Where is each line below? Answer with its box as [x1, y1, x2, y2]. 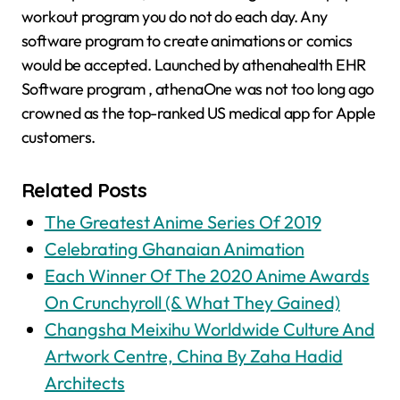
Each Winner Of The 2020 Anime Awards [44, 264, 370, 287]
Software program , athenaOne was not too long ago [21, 79, 374, 100]
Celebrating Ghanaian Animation [44, 237, 304, 261]
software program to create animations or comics [21, 30, 353, 52]
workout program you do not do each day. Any [21, 6, 328, 28]
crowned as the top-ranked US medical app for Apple [21, 103, 375, 124]
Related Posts [21, 178, 147, 204]
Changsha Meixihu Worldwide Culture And [44, 318, 375, 341]
